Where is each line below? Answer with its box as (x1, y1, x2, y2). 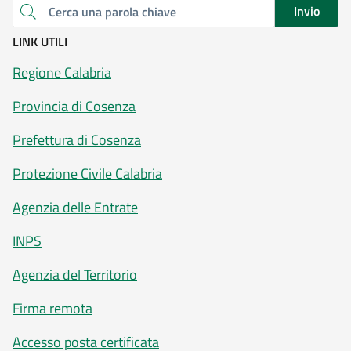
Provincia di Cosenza (13, 95, 136, 117)
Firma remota (13, 297, 92, 319)
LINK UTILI (13, 31, 67, 51)
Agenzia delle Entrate (13, 196, 138, 218)
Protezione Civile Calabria (13, 162, 162, 184)
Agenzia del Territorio (13, 263, 137, 285)
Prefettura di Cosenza (13, 128, 141, 150)
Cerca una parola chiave (19, 8, 28, 27)
